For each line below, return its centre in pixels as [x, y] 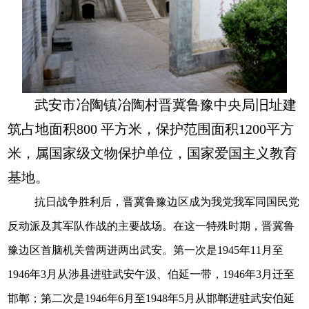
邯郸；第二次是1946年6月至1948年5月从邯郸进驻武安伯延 [151, 298]
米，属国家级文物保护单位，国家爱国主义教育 [153, 153]
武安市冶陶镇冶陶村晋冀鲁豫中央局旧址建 [166, 105]
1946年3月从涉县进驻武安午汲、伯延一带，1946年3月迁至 [151, 274]
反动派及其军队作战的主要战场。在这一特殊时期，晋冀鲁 [151, 226]
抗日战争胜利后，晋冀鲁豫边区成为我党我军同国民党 [167, 201]
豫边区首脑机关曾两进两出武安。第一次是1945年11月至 [146, 250]
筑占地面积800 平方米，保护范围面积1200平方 [151, 129]
